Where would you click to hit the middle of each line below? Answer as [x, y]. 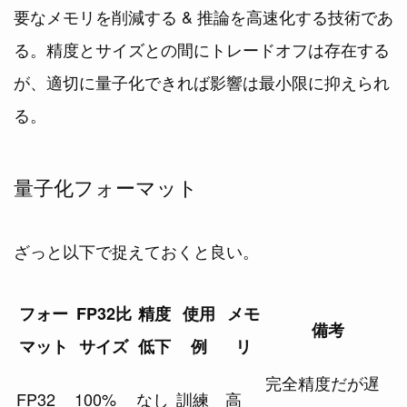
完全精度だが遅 [323, 383]
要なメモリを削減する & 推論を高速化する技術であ [203, 17]
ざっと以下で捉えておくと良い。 [136, 251]
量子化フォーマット [106, 187]
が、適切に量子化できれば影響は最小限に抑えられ [202, 82]
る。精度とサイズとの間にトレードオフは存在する [202, 50]
